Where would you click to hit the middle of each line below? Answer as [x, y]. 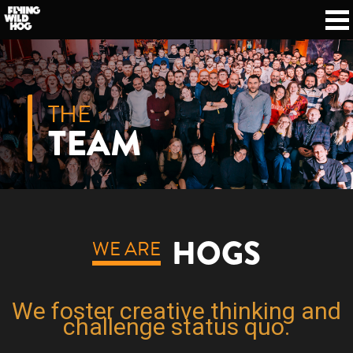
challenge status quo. [176, 326]
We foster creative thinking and [176, 310]
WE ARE [126, 249]
